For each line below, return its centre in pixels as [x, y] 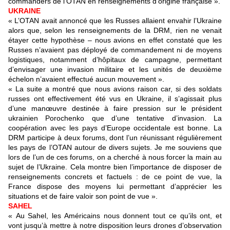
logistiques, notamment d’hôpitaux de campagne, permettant [115, 60]
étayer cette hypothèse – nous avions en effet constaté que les [115, 40]
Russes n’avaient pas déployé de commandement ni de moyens [115, 50]
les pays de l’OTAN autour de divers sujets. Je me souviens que [115, 148]
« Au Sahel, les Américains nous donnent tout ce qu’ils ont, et [115, 216]
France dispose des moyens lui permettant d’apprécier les [115, 187]
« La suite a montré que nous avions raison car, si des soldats [115, 89]
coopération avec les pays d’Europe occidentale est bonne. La [115, 128]
